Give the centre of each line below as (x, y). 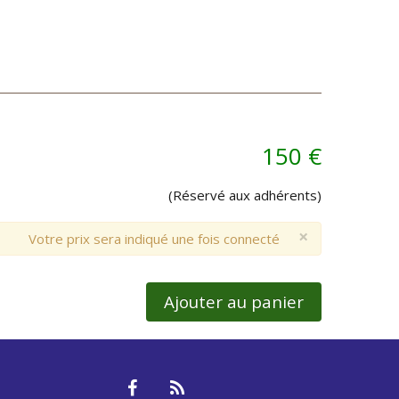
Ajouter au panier (234, 301)
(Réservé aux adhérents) (245, 195)
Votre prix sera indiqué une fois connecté (154, 239)
